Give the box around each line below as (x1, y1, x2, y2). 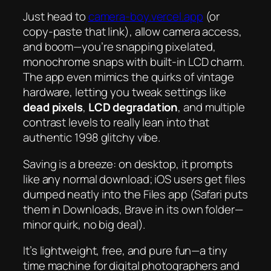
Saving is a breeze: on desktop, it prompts (23, 155, 233, 172)
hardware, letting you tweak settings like (23, 84, 226, 100)
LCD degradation (88, 99, 178, 116)
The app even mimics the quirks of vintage (23, 69, 234, 85)
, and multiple (178, 99, 245, 116)
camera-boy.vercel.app (88, 8, 203, 25)
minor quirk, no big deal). (23, 216, 146, 232)
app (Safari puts (166, 186, 248, 202)
